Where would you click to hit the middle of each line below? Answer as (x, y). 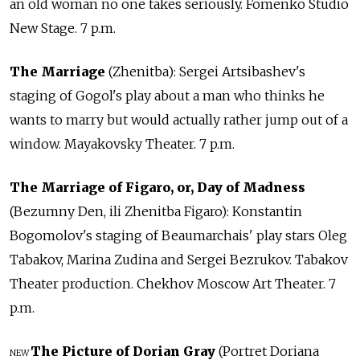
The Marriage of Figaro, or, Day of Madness (157, 188)
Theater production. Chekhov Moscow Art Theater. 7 (173, 284)
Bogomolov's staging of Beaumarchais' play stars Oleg (178, 236)
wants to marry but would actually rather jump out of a (179, 120)
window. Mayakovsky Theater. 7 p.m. (122, 144)
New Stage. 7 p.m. (63, 29)
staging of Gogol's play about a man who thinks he (167, 96)
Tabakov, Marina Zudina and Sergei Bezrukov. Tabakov (179, 260)
